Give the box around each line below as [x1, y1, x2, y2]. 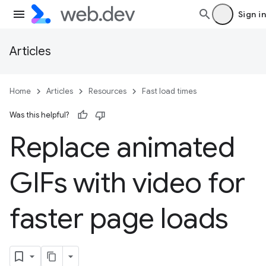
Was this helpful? [9, 110, 69, 120]
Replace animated [9, 129, 235, 165]
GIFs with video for [9, 165, 245, 201]
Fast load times [142, 86, 197, 96]
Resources [88, 86, 126, 96]
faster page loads [9, 201, 228, 236]
